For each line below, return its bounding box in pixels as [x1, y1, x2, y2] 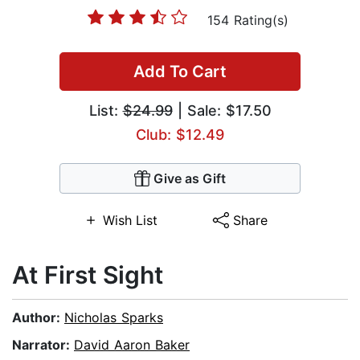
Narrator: [12, 337, 74, 354]
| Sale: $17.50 [172, 102, 272, 120]
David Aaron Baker [74, 337, 190, 354]
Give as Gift [153, 170, 226, 187]
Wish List [102, 212, 157, 229]
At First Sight [12, 260, 163, 290]
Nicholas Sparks [64, 309, 163, 326]
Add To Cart [133, 62, 227, 82]
